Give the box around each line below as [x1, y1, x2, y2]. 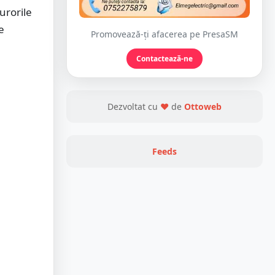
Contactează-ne [136, 53, 193, 64]
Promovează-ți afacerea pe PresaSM [91, 28, 238, 41]
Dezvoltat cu [107, 101, 160, 113]
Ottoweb [184, 101, 222, 113]
